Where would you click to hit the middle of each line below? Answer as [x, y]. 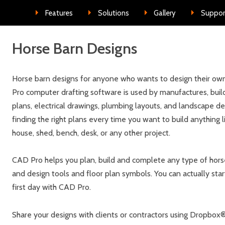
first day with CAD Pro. [51, 187]
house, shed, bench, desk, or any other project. [91, 133]
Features [59, 13]
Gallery [165, 13]
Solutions [113, 13]
